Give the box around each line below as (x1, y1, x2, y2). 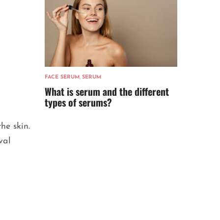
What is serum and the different (45, 84, 169, 99)
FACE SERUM (45, 75, 80, 81)
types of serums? (45, 95, 112, 110)
